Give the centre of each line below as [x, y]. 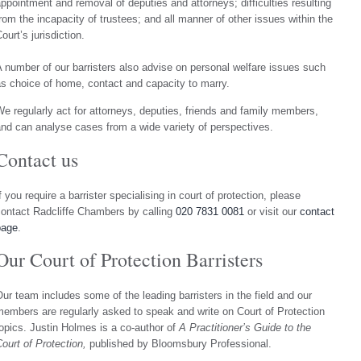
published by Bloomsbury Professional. [180, 344]
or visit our [272, 211]
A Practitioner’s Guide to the [245, 328]
